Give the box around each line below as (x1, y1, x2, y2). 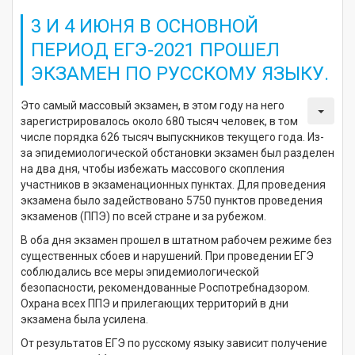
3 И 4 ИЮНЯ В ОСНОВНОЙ (31, 14, 258, 37)
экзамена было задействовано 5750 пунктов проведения (21, 193, 323, 207)
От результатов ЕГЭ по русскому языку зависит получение (21, 336, 327, 349)
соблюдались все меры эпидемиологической (21, 265, 259, 278)
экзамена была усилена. (21, 312, 148, 326)
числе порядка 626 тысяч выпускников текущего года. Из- (21, 130, 324, 143)
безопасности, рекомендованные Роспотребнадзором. (21, 281, 310, 294)
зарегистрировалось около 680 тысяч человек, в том (21, 114, 298, 128)
